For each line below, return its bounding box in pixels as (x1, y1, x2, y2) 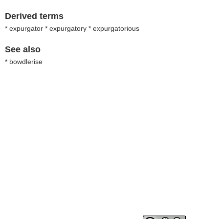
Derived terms (5, 11, 64, 21)
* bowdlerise (5, 58, 43, 66)
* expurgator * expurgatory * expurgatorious (5, 24, 139, 32)
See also (5, 44, 41, 54)
